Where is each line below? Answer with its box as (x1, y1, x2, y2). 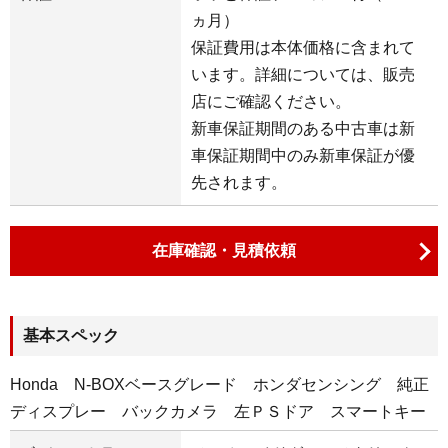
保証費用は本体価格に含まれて (191, 38, 416, 56)
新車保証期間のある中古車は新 (191, 119, 416, 137)
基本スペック (23, 326, 119, 344)
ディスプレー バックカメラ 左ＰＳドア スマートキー (10, 402, 426, 420)
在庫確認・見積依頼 (152, 241, 296, 259)
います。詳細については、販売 (191, 65, 416, 83)
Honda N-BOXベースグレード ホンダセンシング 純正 (10, 375, 429, 393)
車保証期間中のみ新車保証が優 (191, 146, 416, 164)
